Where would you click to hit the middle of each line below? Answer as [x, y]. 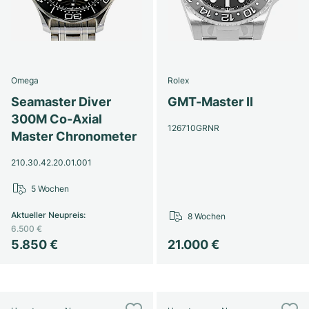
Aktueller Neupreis [47, 215]
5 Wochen [50, 189]
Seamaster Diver [61, 102]
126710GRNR [193, 128]
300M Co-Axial [57, 119]
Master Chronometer [74, 136]
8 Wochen [206, 216]
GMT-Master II [210, 102]
